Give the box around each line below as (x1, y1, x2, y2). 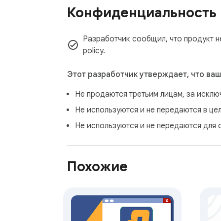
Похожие (67, 158, 128, 176)
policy (83, 46, 103, 56)
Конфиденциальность (67, 3, 217, 21)
